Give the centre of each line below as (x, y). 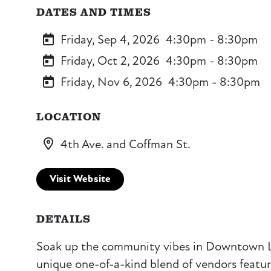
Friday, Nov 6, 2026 (111, 82)
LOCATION (69, 116)
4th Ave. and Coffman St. (126, 144)
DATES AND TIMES (94, 11)
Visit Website (80, 179)
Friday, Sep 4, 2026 (110, 39)
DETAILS (64, 219)
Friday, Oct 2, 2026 (110, 60)
